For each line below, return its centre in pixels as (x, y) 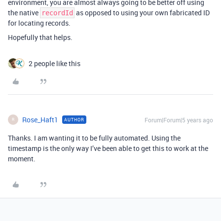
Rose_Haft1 (40, 119)
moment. (22, 158)
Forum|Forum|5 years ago (179, 120)
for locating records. (39, 23)
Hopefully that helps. (40, 37)
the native (24, 12)
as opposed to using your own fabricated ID (142, 12)
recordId (57, 13)
